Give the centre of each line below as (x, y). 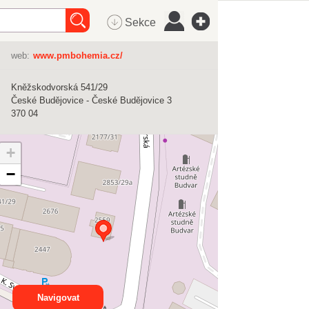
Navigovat (58, 298)
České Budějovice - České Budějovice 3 (91, 100)
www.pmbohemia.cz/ (78, 56)
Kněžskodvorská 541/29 (59, 87)
